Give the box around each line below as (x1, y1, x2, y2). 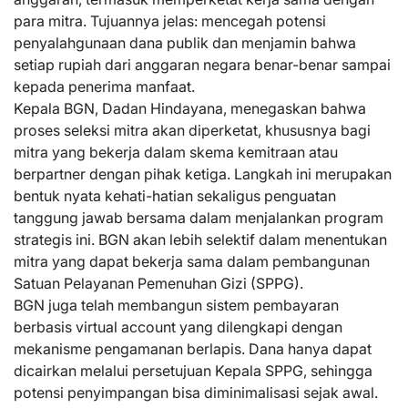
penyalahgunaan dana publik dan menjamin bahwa (14, 34, 356, 52)
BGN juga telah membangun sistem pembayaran (14, 296, 339, 314)
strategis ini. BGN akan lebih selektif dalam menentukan (14, 230, 387, 249)
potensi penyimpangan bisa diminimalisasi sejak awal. (14, 383, 378, 402)
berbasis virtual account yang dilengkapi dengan (14, 318, 342, 336)
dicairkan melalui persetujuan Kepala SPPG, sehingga (14, 362, 372, 380)
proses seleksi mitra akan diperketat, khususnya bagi (14, 121, 371, 139)
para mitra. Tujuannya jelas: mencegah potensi (14, 12, 326, 30)
